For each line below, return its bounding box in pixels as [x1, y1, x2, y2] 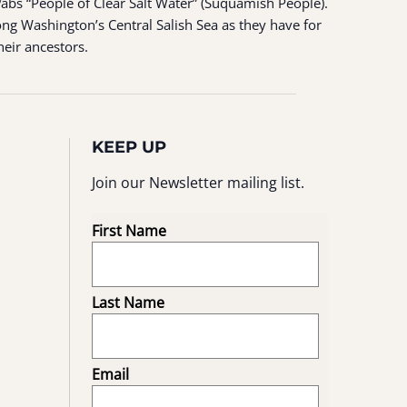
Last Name [92, 292, 164, 313]
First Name [92, 221, 166, 241]
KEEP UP [92, 137, 166, 157]
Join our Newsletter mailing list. [92, 173, 304, 193]
